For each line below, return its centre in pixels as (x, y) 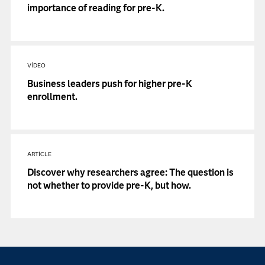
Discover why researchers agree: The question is (131, 172)
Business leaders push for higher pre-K (110, 84)
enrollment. (53, 97)
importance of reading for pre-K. (96, 8)
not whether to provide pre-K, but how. (109, 185)
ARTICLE (40, 154)
